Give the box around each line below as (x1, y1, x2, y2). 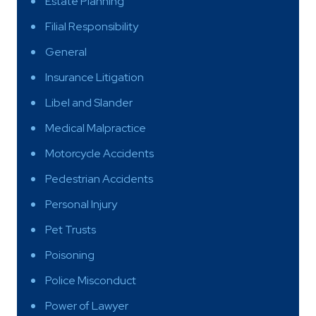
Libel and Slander (45, 95, 133, 110)
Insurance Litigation (45, 69, 144, 85)
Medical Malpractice (45, 120, 146, 135)
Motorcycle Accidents (45, 145, 154, 161)
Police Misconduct (45, 272, 136, 288)
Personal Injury (45, 196, 117, 212)
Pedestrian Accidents (45, 171, 153, 186)
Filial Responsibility (45, 18, 138, 34)
